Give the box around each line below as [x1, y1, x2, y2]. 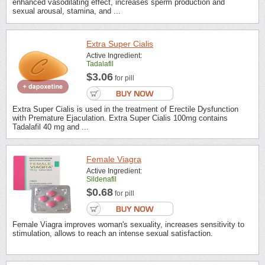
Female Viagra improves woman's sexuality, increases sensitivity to [12, 220, 244, 230]
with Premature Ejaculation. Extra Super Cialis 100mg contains [12, 113, 228, 122]
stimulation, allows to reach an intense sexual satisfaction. [12, 229, 213, 238]
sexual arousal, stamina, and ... [12, 7, 121, 16]
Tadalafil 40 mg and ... [12, 122, 89, 131]
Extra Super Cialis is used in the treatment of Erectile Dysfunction [12, 104, 238, 114]
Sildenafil [86, 175, 117, 184]
